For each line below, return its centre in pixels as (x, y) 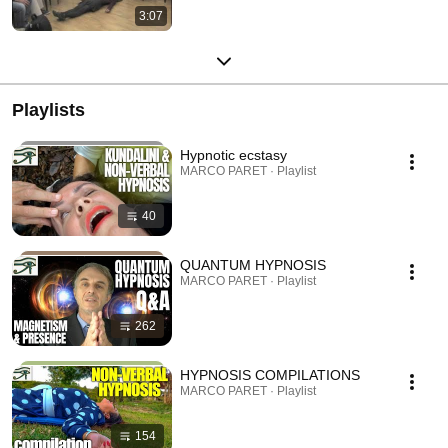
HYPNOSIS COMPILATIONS (270, 374)
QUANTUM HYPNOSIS (253, 264)
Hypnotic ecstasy (233, 154)
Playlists (48, 109)
